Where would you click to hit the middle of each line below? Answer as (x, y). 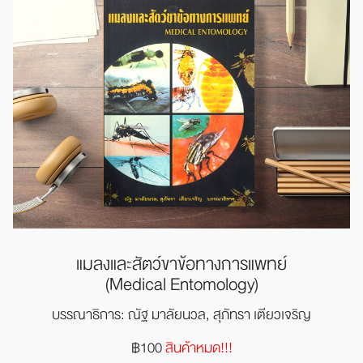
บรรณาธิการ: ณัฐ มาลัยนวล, (132, 315)
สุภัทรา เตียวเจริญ (262, 315)
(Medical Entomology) (181, 285)
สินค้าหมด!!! (199, 348)
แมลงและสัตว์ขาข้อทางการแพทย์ (181, 265)
